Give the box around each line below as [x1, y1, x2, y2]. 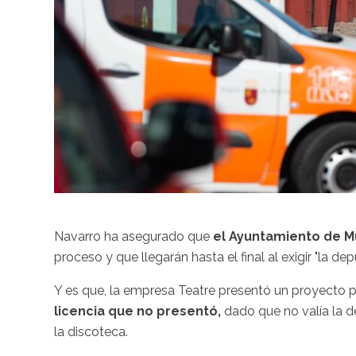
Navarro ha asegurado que [54, 229, 213, 245]
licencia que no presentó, [54, 304, 221, 319]
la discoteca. [54, 324, 128, 340]
